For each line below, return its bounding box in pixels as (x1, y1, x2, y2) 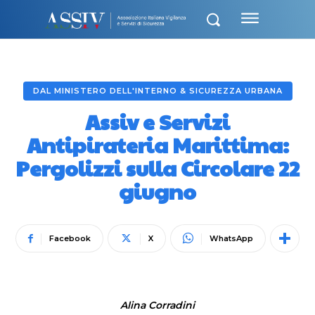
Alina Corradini (120, 299, 195, 311)
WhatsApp (210, 233, 253, 243)
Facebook (49, 233, 91, 243)
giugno (119, 176, 196, 205)
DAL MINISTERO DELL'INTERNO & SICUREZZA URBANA (32, 86, 283, 96)
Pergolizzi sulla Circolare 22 (15, 153, 300, 182)
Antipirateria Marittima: (26, 130, 289, 159)
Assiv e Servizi (85, 107, 230, 136)
